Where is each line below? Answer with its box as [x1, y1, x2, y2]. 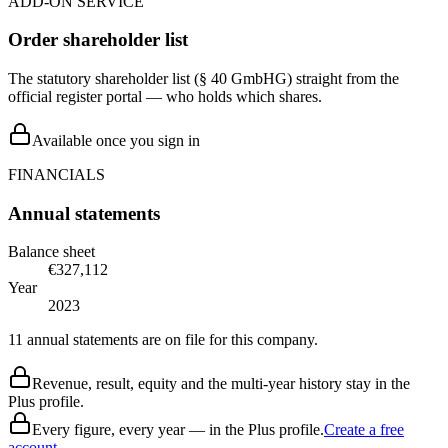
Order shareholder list [8, 29, 188, 51]
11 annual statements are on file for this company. [8, 331, 318, 349]
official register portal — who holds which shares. [8, 88, 322, 105]
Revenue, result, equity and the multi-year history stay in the [32, 375, 410, 393]
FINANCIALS [8, 166, 105, 183]
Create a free [324, 421, 404, 439]
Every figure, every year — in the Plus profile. [32, 421, 324, 439]
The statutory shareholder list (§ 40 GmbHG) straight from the [8, 70, 399, 87]
